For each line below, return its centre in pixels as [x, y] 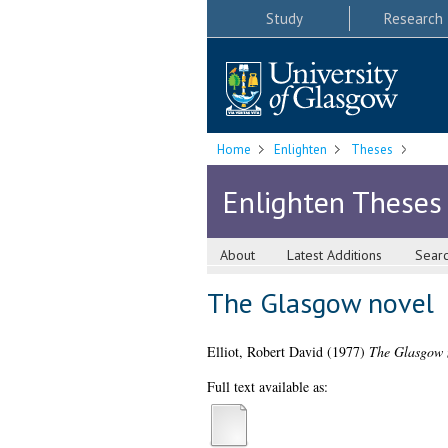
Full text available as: [267, 387]
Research [413, 18]
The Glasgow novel [320, 303]
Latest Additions [335, 255]
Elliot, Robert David [264, 352]
